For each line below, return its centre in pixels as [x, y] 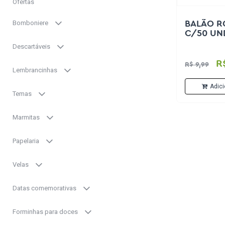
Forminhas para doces [48, 211]
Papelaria [29, 141]
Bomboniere [33, 23]
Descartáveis [34, 46]
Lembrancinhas [38, 70]
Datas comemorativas [47, 188]
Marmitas [29, 117]
